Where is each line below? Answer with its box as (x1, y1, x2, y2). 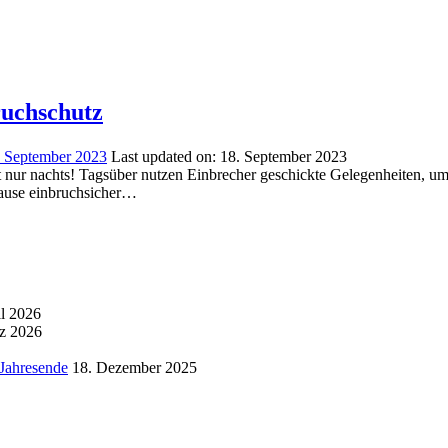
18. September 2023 (220, 147, 347, 165)
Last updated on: (111, 147, 216, 165)
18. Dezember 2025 (72, 358, 197, 376)
